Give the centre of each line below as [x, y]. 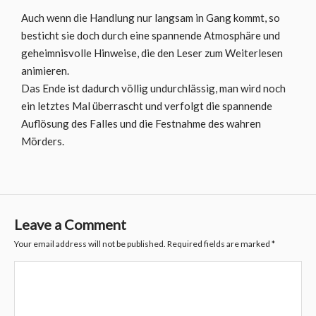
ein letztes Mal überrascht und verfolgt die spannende [147, 106]
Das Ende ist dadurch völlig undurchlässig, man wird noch [153, 88]
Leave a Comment [70, 224]
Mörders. [43, 141]
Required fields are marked [219, 244]
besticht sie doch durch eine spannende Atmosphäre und [151, 35]
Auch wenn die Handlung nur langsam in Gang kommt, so [151, 18]
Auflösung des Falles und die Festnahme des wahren [141, 123]
